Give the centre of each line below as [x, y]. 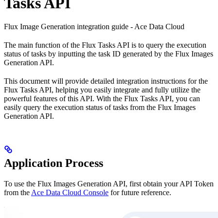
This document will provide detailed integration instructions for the [106, 81]
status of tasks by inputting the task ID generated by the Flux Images [109, 54]
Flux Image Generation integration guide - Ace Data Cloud [94, 27]
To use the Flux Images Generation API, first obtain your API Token [109, 184]
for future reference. [140, 193]
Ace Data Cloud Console [70, 193]
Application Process [54, 163]
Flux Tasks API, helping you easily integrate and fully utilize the [102, 90]
